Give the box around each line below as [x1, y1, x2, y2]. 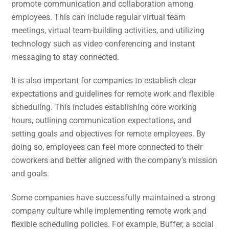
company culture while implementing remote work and [11, 206, 207, 216]
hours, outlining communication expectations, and [11, 116, 192, 126]
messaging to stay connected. [11, 52, 120, 62]
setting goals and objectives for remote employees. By [11, 129, 206, 139]
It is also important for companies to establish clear [11, 76, 197, 86]
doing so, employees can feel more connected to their [11, 142, 203, 152]
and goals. [11, 169, 50, 179]
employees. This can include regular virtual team [11, 12, 186, 22]
